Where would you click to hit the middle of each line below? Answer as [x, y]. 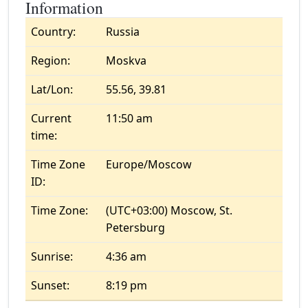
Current [51, 118]
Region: [51, 60]
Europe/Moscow [149, 164]
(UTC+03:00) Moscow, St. [169, 210]
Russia [123, 32]
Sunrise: [52, 256]
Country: [53, 32]
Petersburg [135, 228]
